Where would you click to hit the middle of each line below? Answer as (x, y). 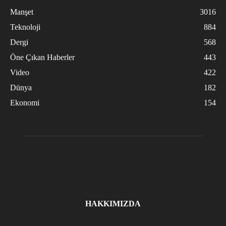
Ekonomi (25, 103)
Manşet (22, 12)
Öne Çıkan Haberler (42, 58)
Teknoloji (25, 27)
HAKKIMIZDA (113, 204)
